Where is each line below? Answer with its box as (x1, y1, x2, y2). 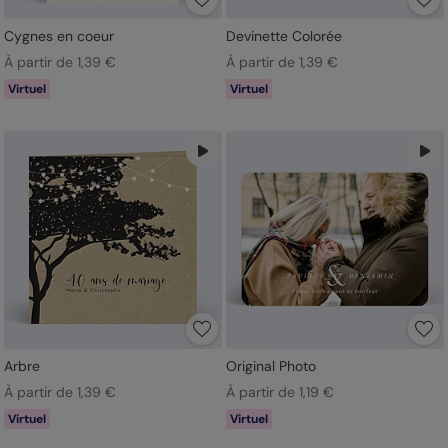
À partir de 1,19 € (225, 382, 334, 401)
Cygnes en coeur (4, 26, 114, 45)
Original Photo (225, 356, 316, 375)
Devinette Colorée (225, 26, 342, 45)
